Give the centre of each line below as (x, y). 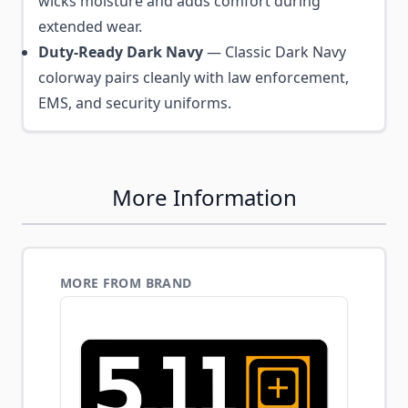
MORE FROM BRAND (126, 283)
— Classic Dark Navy (275, 52)
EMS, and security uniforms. (135, 103)
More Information (204, 197)
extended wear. (90, 26)
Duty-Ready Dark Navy (121, 52)
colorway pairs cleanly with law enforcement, (194, 77)
